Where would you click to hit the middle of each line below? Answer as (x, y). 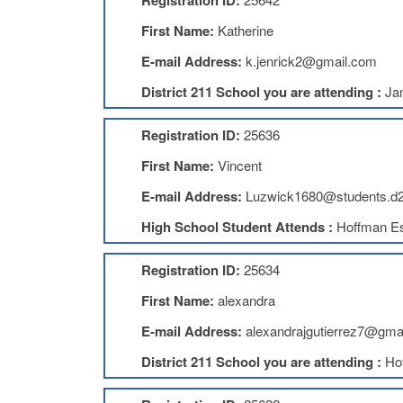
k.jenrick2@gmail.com (311, 61)
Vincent (239, 165)
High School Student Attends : (238, 227)
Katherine (245, 30)
